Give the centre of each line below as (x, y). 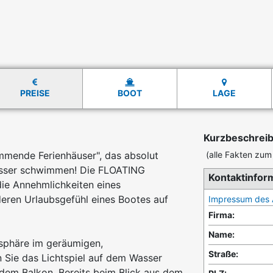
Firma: (222, 215)
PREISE (35, 93)
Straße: (223, 254)
